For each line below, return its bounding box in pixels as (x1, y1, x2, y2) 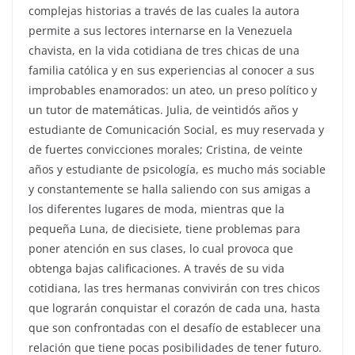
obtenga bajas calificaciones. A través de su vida (29, 261, 284, 276)
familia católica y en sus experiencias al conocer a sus (29, 63, 315, 78)
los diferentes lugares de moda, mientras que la (29, 201, 284, 216)
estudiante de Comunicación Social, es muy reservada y (29, 122, 324, 137)
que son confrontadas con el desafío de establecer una (29, 320, 321, 335)
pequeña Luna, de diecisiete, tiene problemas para (29, 221, 300, 236)
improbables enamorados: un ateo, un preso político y (29, 82, 317, 97)
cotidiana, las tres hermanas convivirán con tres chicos (29, 281, 320, 296)
